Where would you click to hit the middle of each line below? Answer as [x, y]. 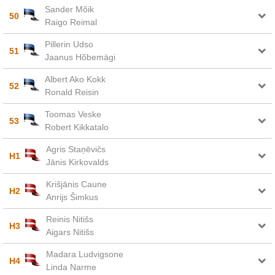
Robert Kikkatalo [76, 127]
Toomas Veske [73, 114]
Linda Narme [71, 267]
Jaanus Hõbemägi [80, 57]
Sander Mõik [69, 9]
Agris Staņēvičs [76, 149]
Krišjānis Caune [76, 184]
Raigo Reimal [71, 22]
